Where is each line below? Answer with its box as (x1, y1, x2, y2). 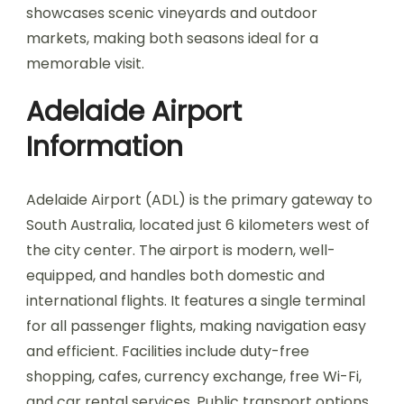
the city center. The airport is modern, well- (26, 240, 335, 261)
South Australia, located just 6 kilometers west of (26, 215, 370, 235)
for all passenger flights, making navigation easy (26, 316, 366, 336)
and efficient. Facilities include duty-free (26, 341, 309, 362)
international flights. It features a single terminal (26, 290, 365, 311)
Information (26, 128, 183, 166)
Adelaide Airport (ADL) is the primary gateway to (26, 189, 372, 210)
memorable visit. (26, 53, 144, 74)
